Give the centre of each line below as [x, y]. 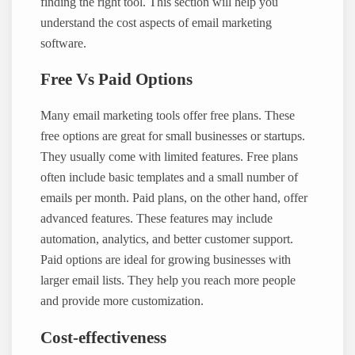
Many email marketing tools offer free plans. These [168, 115]
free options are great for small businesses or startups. [173, 136]
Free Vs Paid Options [117, 80]
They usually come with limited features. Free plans [170, 157]
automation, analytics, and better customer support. [167, 239]
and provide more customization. [122, 301]
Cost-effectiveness [104, 337]
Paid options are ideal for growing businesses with [166, 260]
